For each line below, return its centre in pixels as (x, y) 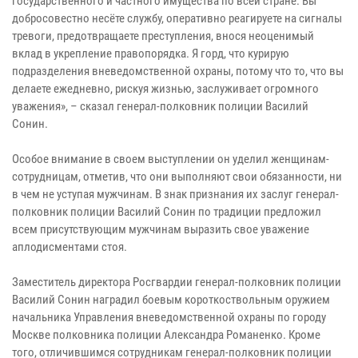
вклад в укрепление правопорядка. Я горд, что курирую (151, 53)
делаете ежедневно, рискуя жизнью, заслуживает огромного (165, 88)
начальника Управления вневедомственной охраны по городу (169, 317)
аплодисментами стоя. (70, 247)
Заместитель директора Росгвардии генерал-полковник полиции (177, 282)
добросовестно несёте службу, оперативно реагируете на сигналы (177, 18)
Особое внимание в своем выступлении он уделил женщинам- (171, 159)
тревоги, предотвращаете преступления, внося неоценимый (163, 36)
